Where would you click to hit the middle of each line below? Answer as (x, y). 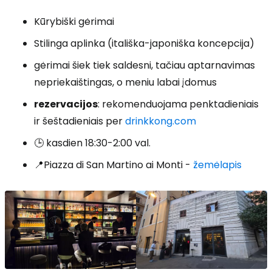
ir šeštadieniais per (80, 121)
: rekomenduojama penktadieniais (178, 104)
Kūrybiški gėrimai (74, 21)
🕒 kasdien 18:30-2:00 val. (92, 143)
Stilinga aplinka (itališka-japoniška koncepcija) (144, 43)
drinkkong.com (161, 121)
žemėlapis (217, 165)
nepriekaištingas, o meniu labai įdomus (125, 82)
